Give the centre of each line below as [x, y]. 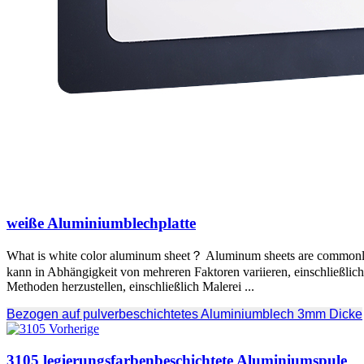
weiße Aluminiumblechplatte [101, 223]
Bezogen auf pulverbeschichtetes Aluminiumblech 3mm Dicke [184, 314]
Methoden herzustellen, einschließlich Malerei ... [130, 286]
